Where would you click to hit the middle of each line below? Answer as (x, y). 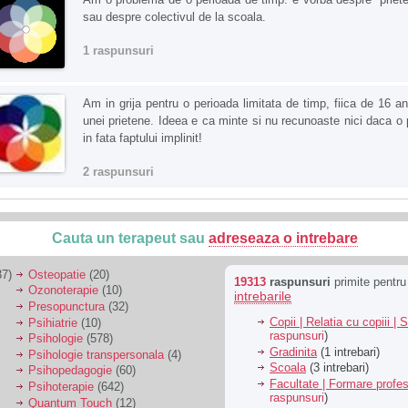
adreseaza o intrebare (283, 239)
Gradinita (293, 352)
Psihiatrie (53, 322)
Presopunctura (66, 307)
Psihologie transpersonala (96, 354)
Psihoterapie (61, 387)
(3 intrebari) (337, 368)
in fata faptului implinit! (143, 138)
